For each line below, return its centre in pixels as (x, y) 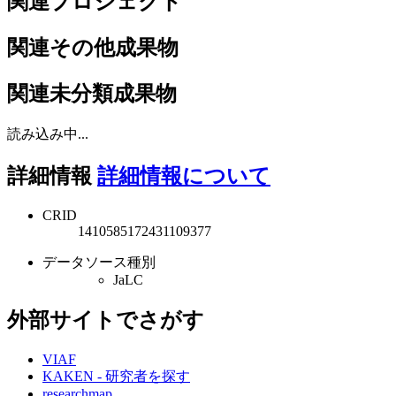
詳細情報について (184, 175)
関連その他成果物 (93, 48)
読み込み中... (48, 133)
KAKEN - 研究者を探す (116, 376)
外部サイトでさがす (106, 320)
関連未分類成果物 (92, 94)
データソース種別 (99, 262)
